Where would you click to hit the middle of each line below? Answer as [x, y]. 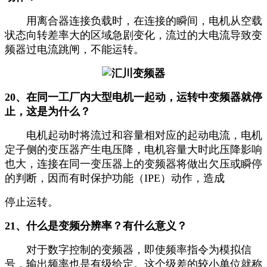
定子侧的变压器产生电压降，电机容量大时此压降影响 [133, 150]
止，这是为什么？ [49, 112]
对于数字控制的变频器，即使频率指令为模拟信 [128, 250]
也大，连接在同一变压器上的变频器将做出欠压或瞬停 [133, 164]
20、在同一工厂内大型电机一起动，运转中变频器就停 [133, 97]
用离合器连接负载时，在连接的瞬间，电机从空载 [133, 21]
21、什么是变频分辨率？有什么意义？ [96, 226]
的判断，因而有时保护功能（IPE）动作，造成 [115, 178]
